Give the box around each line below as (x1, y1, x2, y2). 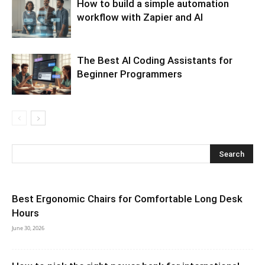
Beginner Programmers (77, 68, 182, 80)
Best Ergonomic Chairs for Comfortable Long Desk (12, 193, 243, 205)
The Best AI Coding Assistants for (77, 54, 232, 67)
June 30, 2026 (12, 224, 44, 232)
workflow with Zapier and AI (77, 11, 203, 24)
